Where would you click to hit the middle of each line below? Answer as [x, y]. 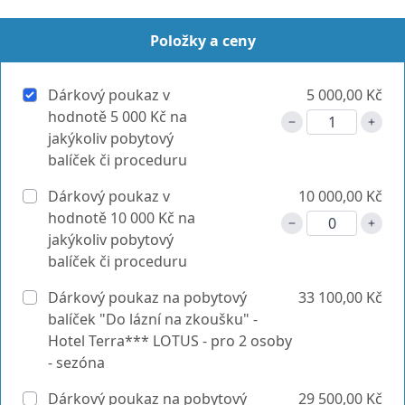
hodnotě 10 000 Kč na [122, 217]
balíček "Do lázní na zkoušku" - [153, 319]
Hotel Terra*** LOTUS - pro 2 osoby [170, 340]
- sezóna [76, 362]
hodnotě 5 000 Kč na [118, 116]
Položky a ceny [202, 40]
